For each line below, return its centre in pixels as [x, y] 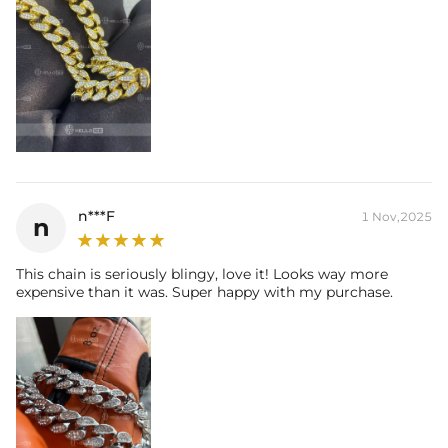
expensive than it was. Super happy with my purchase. [204, 292]
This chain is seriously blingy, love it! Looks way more [202, 274]
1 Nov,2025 [396, 217]
